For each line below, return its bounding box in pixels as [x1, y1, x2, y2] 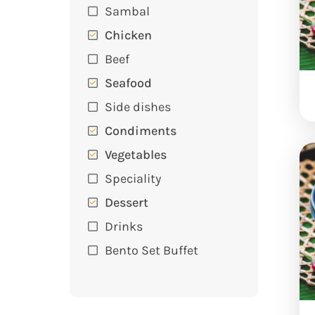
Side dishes [104, 98, 171, 115]
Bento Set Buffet [104, 242, 198, 258]
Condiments [104, 122, 176, 139]
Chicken [104, 27, 152, 43]
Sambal [104, 3, 150, 19]
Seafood [104, 75, 152, 91]
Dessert [104, 194, 148, 210]
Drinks [104, 218, 143, 234]
